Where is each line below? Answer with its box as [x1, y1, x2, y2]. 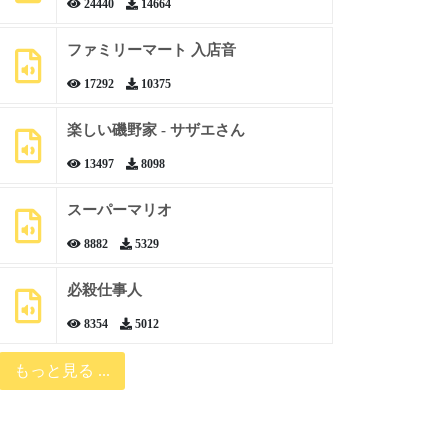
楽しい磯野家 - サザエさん [66, 122, 245, 138]
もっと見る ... [13, 362, 110, 379]
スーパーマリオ [66, 202, 172, 218]
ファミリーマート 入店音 [66, 42, 236, 58]
